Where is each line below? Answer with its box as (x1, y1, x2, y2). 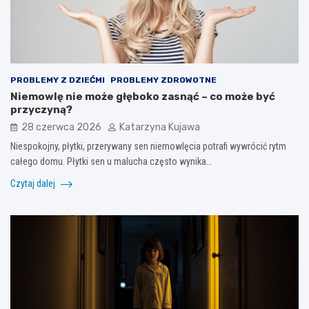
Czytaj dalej (10, 177, 57, 189)
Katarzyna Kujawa (119, 121, 200, 133)
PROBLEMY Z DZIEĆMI (10, 74, 105, 85)
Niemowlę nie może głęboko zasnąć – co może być (10, 90, 275, 103)
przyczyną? (10, 103, 72, 116)
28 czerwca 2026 (21, 121, 101, 133)
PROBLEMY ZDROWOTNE (110, 74, 217, 85)
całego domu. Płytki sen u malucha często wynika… (10, 155, 212, 167)
